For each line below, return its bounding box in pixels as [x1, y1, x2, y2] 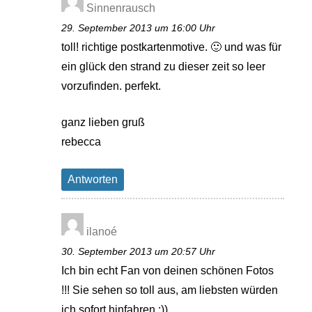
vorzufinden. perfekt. [61, 79, 162, 92]
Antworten [68, 173, 118, 185]
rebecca [61, 135, 102, 148]
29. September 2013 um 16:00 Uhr [61, 22, 216, 33]
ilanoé [86, 225, 118, 237]
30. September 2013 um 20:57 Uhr [61, 245, 216, 257]
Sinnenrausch [86, 1, 156, 14]
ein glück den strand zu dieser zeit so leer [61, 60, 266, 72]
